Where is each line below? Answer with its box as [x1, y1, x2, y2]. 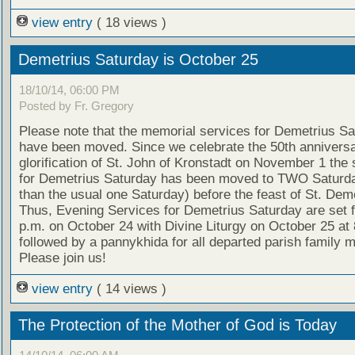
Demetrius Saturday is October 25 [17, 50, 258, 68]
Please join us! [18, 250, 106, 266]
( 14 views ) [96, 281, 166, 296]
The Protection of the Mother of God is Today [17, 316, 337, 334]
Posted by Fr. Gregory [18, 98, 134, 113]
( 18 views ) [96, 15, 166, 31]
